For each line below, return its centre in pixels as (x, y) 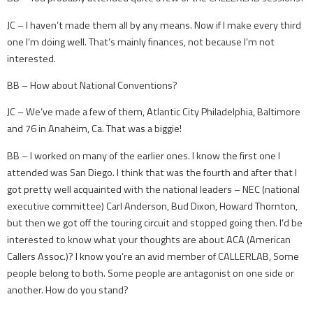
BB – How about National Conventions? (92, 85)
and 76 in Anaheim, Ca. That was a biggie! (94, 129)
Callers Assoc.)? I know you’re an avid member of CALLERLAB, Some (153, 256)
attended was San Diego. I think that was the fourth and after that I (152, 172)
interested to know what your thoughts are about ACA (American (149, 239)
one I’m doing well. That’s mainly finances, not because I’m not (141, 42)
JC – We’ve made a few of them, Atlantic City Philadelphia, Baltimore (154, 112)
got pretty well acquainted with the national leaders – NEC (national (153, 189)
